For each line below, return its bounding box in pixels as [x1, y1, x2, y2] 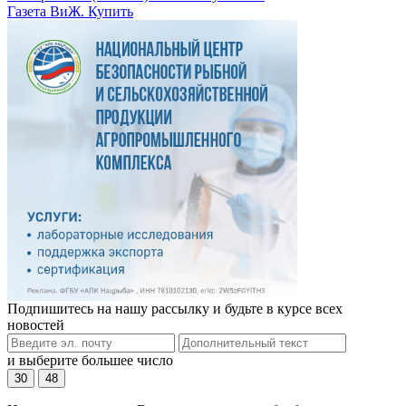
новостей [7, 317, 64, 333]
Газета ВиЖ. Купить [7, 4, 133, 20]
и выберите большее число [7, 353, 173, 369]
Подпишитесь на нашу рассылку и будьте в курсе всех [7, 301, 343, 317]
